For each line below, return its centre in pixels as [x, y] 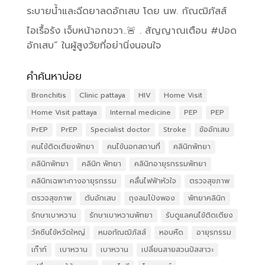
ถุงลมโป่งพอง [152, 198]
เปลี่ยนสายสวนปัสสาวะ [177, 249]
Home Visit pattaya [64, 112]
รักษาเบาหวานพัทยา [121, 215]
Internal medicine [140, 112]
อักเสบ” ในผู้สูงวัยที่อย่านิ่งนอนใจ [93, 45]
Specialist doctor [120, 129]
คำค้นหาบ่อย [54, 76]
